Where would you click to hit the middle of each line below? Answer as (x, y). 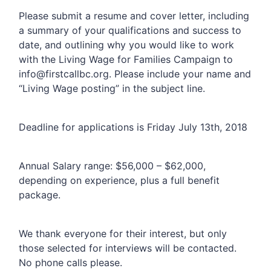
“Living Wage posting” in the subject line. (112, 88)
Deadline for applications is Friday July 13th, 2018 (133, 127)
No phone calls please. (71, 262)
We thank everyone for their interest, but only (123, 233)
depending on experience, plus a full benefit (119, 180)
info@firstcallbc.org (64, 73)
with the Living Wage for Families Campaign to (126, 59)
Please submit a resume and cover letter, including (134, 15)
